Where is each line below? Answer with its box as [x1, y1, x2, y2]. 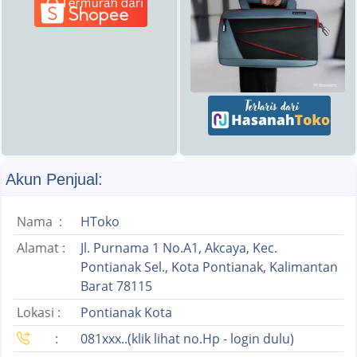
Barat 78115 [80, 277, 152, 295]
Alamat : [17, 238, 65, 257]
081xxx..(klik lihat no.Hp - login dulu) [80, 329, 294, 347]
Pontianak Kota [80, 303, 172, 321]
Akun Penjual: [6, 170, 103, 188]
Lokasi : [17, 303, 61, 321]
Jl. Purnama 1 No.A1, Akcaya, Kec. [80, 238, 277, 257]
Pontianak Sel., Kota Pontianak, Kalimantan [80, 257, 338, 276]
